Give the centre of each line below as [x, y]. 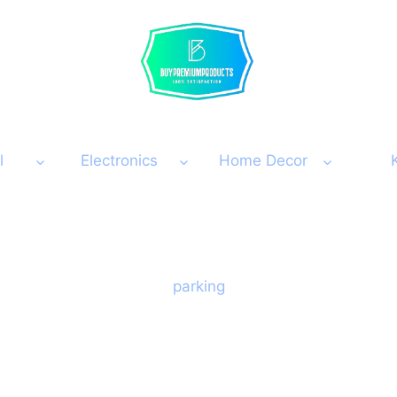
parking [198, 287]
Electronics [119, 161]
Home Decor [263, 161]
